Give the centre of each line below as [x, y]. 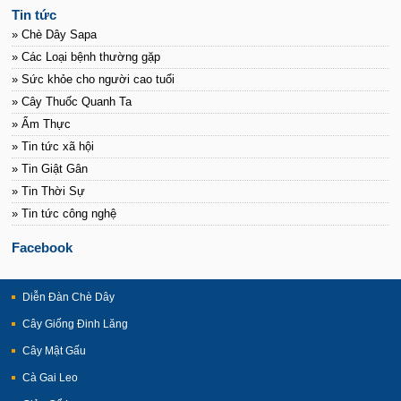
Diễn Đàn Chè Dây [69, 297]
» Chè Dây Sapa [55, 34]
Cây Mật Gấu [55, 350]
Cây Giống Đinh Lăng [76, 324]
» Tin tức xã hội [53, 146]
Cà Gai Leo [51, 377]
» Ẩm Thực [42, 124]
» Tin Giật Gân [50, 168]
